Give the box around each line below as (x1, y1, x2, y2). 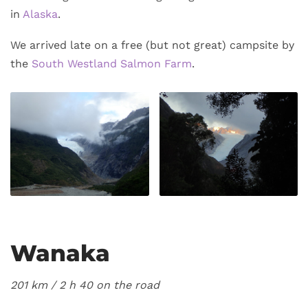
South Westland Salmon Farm (32, 57, 192, 71)
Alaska (23, 8, 58, 21)
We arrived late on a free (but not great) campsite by (10, 38, 294, 52)
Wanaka (10, 239, 110, 267)
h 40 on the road (69, 278, 159, 292)
